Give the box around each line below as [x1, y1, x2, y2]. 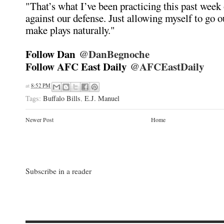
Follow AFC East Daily [25, 59, 130, 74]
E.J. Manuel [84, 93, 119, 103]
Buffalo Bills [43, 93, 80, 103]
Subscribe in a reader [25, 165, 91, 176]
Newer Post [25, 115, 53, 123]
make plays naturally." [25, 23, 115, 37]
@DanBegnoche [79, 46, 149, 61]
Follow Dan [25, 46, 79, 61]
